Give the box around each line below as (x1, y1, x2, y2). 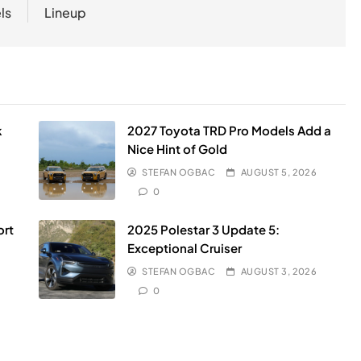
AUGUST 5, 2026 (240, 167, 317, 177)
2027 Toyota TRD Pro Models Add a (127, 122, 331, 138)
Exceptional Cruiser (127, 240, 242, 255)
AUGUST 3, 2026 (240, 266, 317, 276)
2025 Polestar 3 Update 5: (127, 222, 280, 237)
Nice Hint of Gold (127, 141, 227, 156)
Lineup (44, 4, 87, 21)
